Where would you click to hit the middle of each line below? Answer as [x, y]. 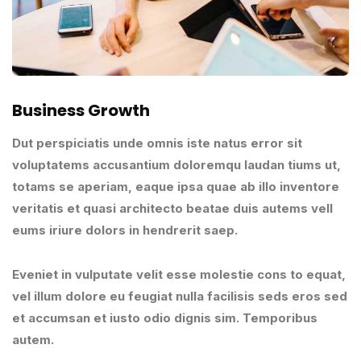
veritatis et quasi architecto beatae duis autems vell [172, 208]
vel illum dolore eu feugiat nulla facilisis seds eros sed [180, 296]
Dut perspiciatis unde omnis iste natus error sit [157, 143]
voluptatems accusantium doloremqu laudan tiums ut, [176, 164]
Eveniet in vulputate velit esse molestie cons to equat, [179, 274]
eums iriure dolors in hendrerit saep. [125, 230]
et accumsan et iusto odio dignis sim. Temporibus [165, 317]
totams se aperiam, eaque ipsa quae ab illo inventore [176, 186]
